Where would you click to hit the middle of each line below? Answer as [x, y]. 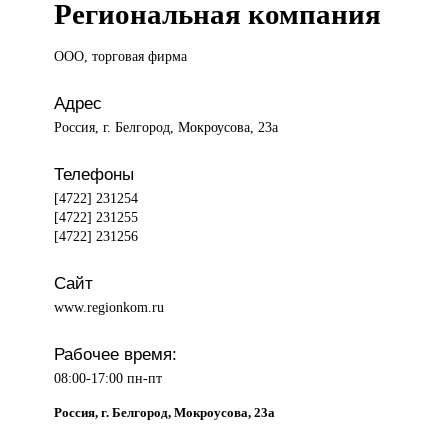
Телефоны [94, 174]
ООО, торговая [101, 56]
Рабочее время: [116, 354]
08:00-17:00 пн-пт [108, 378]
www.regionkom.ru [109, 307]
